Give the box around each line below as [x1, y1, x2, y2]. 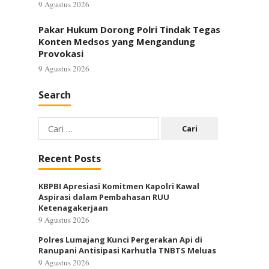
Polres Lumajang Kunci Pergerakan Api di [38, 234, 202, 245]
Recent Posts [38, 152, 101, 165]
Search [38, 88, 71, 101]
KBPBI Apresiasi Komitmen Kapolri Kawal [38, 181, 199, 192]
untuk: [38, 132, 62, 144]
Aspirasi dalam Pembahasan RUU [38, 192, 169, 202]
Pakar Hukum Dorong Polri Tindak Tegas [38, 23, 220, 35]
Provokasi [38, 47, 83, 59]
